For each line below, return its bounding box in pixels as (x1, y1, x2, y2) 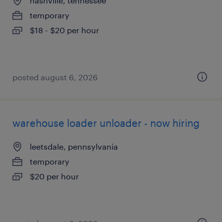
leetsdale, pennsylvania (30, 142, 118, 151)
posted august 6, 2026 (12, 72, 98, 82)
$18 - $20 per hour (30, 25, 99, 35)
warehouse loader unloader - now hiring (12, 117, 200, 129)
